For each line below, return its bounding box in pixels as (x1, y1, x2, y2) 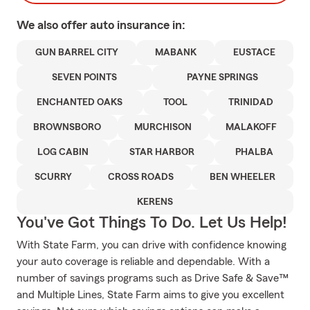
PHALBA (235, 147, 273, 157)
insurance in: (117, 19, 185, 31)
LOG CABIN (37, 147, 89, 157)
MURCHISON (134, 122, 192, 132)
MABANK (154, 48, 197, 57)
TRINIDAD (228, 98, 273, 107)
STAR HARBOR (129, 147, 194, 157)
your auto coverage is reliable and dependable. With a (17, 256, 270, 267)
